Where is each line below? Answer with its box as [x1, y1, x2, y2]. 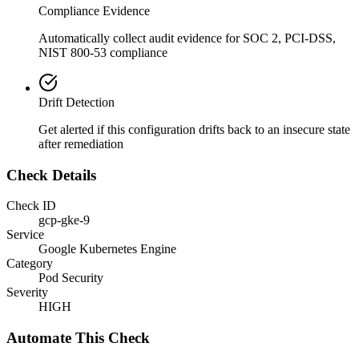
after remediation [38, 136, 123, 151]
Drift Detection [38, 95, 115, 109]
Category [6, 256, 53, 271]
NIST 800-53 [38, 45, 107, 59]
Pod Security [38, 271, 103, 285]
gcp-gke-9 [38, 213, 90, 228]
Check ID [6, 199, 56, 213]
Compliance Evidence [38, 3, 150, 18]
